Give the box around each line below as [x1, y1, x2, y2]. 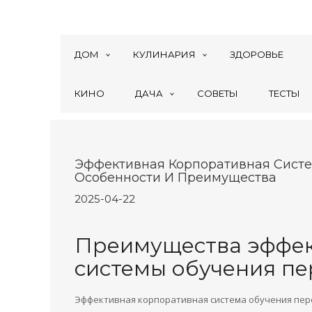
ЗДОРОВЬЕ [230, 49, 283, 60]
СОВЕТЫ [197, 88, 238, 99]
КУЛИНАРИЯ [133, 49, 196, 60]
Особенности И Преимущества [75, 170, 276, 185]
